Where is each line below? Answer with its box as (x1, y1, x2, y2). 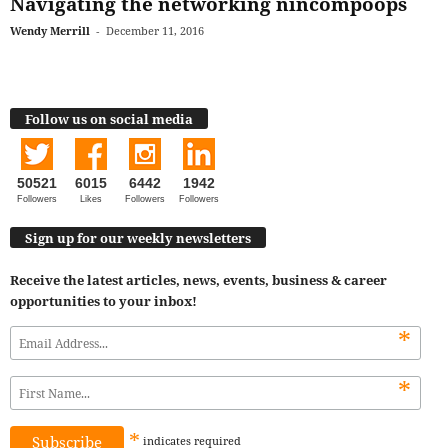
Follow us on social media (25, 109, 193, 128)
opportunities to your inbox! (10, 292, 197, 311)
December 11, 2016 (106, 23, 204, 39)
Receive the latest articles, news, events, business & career (10, 271, 387, 290)
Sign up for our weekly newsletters (25, 229, 251, 248)
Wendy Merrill (10, 23, 90, 39)
